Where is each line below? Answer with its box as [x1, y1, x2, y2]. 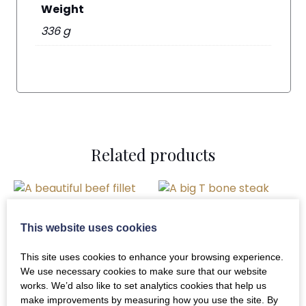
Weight [41, 1, 85, 17]
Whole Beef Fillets [14, 273, 124, 292]
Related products [91, 143, 215, 165]
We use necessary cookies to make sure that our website [20, 265, 267, 277]
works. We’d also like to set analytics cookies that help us [20, 279, 266, 291]
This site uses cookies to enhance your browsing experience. [20, 251, 283, 262]
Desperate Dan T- [158, 224, 267, 243]
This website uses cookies [20, 221, 157, 234]
